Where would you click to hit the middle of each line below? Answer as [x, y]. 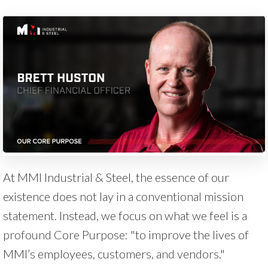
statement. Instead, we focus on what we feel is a [125, 215]
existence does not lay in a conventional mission [123, 196]
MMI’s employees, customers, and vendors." [114, 253]
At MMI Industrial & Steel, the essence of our [116, 177]
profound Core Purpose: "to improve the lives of [126, 234]
